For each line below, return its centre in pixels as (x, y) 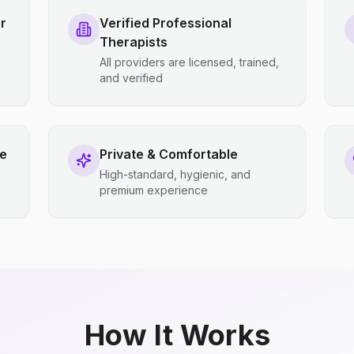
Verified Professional (166, 23)
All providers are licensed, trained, (190, 62)
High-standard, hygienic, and (175, 174)
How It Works (177, 335)
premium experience (154, 190)
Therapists (134, 42)
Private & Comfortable (169, 154)
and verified (132, 78)
